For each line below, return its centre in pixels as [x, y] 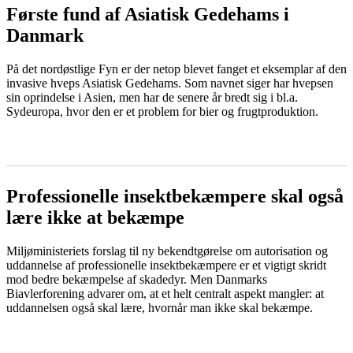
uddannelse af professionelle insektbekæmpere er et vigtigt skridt [166, 266]
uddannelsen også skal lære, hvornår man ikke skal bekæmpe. [160, 308]
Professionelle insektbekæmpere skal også [175, 197]
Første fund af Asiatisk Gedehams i [148, 15]
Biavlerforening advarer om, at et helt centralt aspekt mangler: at [165, 294]
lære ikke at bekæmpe [95, 218]
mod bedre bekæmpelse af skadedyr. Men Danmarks [137, 280]
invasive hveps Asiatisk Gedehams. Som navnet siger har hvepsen [170, 84]
